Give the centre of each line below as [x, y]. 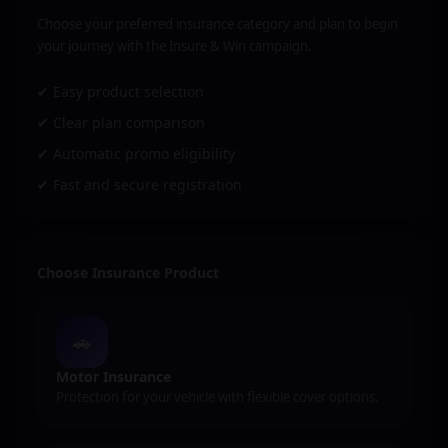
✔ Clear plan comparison [121, 122]
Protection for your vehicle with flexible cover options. [217, 397]
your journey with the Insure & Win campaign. [174, 46]
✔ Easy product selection [120, 91]
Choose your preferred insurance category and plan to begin [217, 24]
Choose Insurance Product [128, 272]
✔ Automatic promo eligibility [136, 153]
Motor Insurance [113, 376]
